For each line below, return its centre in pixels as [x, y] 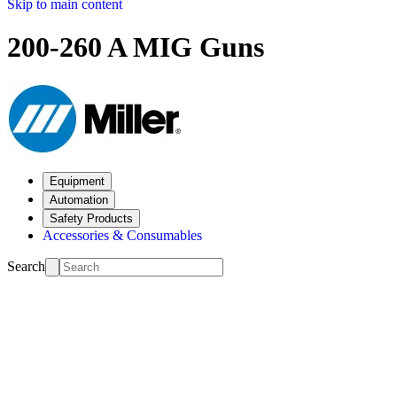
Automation [79, 199]
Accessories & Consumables [122, 235]
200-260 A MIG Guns [136, 47]
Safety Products [91, 218]
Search [26, 266]
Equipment [77, 181]
